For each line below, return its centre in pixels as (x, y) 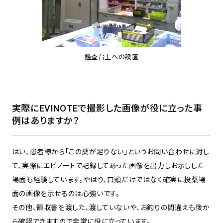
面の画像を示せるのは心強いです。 (66, 194)
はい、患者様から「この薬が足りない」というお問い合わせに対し (111, 152)
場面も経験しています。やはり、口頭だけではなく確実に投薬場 (109, 180)
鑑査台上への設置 (111, 57)
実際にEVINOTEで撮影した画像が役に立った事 (107, 108)
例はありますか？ (46, 120)
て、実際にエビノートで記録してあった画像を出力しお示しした (108, 166)
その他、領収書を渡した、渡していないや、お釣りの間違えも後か (111, 208)
